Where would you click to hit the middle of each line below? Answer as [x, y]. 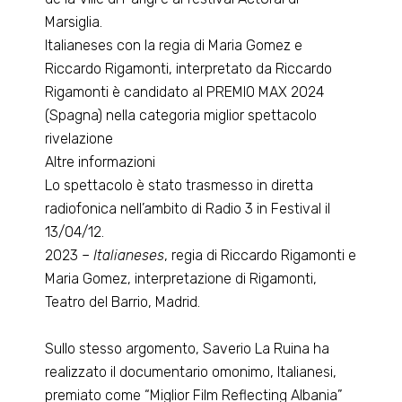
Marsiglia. [74, 22]
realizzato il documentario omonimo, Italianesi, [191, 372]
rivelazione [79, 139]
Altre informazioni [100, 162]
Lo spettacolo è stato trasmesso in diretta [179, 185]
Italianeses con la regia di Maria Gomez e [174, 45]
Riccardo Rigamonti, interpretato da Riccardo [189, 69]
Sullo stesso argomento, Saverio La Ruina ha [188, 349]
